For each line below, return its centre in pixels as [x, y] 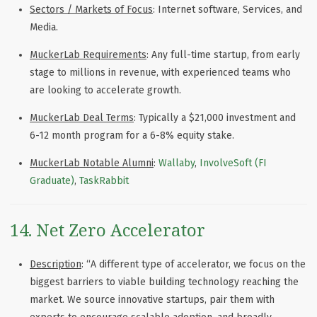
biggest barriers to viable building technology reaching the [164, 282]
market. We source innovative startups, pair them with [152, 299]
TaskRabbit [104, 180]
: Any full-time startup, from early [223, 54]
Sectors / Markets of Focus [91, 9]
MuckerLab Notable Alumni [92, 163]
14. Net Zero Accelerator [108, 229]
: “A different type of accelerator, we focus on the [194, 264]
